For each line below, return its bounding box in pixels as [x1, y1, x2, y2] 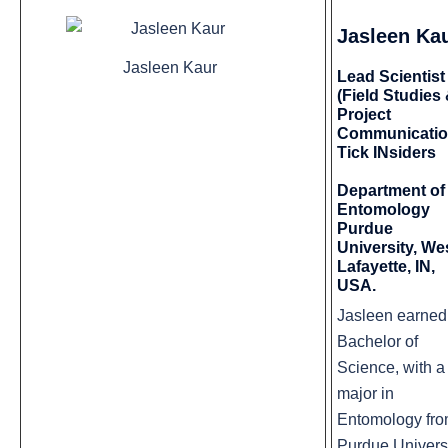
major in [337, 385, 394, 403]
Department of [337, 182, 445, 200]
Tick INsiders [337, 144, 436, 162]
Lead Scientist [337, 68, 445, 86]
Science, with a [337, 359, 445, 377]
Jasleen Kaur [122, 58, 217, 76]
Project [337, 106, 391, 124]
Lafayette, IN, [337, 258, 435, 276]
